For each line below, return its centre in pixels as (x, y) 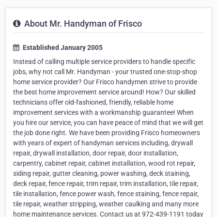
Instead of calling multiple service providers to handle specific (104, 62)
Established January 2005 (62, 48)
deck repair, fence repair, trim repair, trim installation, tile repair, (106, 184)
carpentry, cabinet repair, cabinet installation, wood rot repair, (104, 163)
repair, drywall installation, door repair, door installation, (96, 153)
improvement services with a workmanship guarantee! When (103, 113)
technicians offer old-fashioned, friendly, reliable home (93, 102)
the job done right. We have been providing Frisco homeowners (107, 133)
